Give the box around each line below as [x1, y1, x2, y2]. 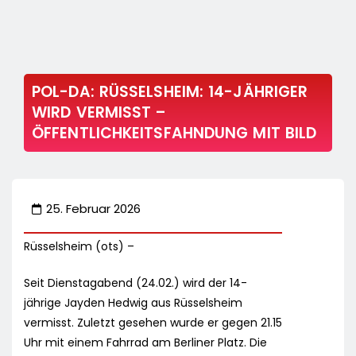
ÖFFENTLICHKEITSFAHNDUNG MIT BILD [32, 122, 317, 145]
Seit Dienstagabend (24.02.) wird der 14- [24, 275, 247, 292]
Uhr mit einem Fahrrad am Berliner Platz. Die [24, 335, 267, 351]
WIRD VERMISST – [32, 102, 167, 124]
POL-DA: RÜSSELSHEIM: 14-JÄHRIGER [32, 81, 308, 103]
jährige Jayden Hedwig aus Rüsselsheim [24, 295, 242, 311]
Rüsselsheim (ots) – [24, 238, 134, 255]
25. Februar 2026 [46, 200, 141, 218]
